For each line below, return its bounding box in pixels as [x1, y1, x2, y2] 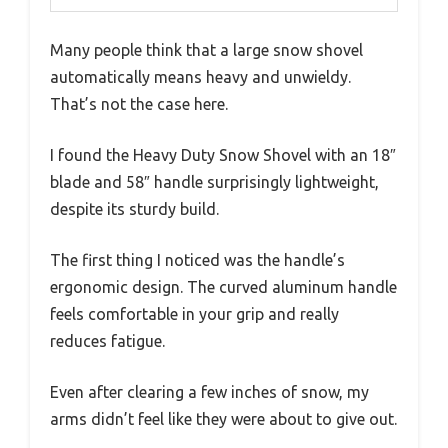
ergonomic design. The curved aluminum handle [50, 278, 397, 297]
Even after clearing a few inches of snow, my [50, 383, 369, 402]
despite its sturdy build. [50, 200, 219, 219]
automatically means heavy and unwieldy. [50, 68, 351, 87]
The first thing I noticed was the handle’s [50, 251, 345, 270]
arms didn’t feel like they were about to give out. [50, 410, 397, 429]
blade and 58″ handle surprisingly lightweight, [50, 173, 379, 192]
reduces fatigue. [50, 332, 165, 351]
